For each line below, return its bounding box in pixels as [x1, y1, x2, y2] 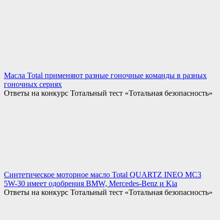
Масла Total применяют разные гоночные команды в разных [4, 71, 207, 80]
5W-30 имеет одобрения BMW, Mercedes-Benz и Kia [4, 179, 177, 188]
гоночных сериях [4, 80, 62, 89]
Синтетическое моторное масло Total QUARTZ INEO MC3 [4, 170, 201, 179]
